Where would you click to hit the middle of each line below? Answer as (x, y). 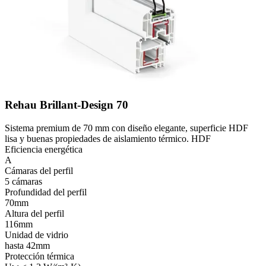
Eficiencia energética (44, 149)
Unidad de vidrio (37, 235)
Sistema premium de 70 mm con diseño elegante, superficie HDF (126, 128)
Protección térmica (39, 256)
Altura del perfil (34, 213)
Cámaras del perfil (39, 170)
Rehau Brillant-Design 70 (66, 104)
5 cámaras (23, 181)
